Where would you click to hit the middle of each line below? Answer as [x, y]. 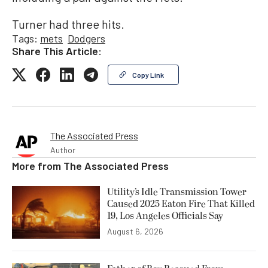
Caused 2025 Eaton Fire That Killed [181, 204]
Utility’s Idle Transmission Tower [177, 192]
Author [63, 150]
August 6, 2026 [135, 232]
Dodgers [86, 39]
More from [38, 166]
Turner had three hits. [68, 24]
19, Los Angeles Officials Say [165, 216]
